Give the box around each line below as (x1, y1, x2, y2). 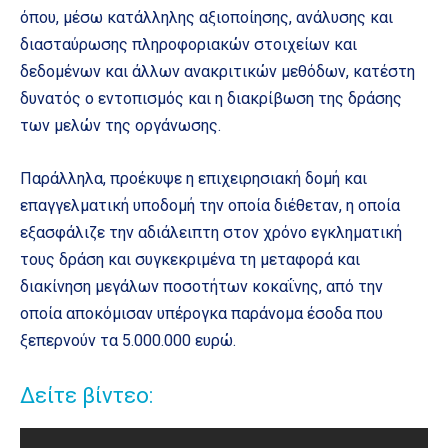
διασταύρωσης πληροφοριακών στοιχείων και (20, 34, 357, 54)
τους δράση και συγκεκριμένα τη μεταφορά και (20, 249, 360, 269)
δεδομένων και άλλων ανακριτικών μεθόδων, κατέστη (20, 61, 415, 81)
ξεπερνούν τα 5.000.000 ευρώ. (20, 330, 236, 350)
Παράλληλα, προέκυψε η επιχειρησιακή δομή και (20, 168, 367, 188)
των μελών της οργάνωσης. (20, 115, 221, 135)
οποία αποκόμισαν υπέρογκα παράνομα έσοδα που (20, 303, 383, 323)
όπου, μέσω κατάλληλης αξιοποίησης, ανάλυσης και (20, 7, 393, 27)
